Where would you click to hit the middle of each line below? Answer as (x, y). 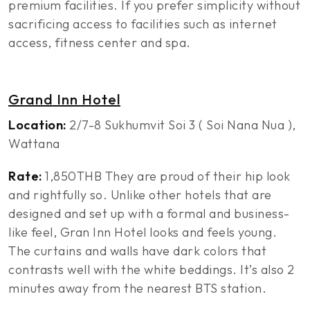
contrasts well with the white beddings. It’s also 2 (152, 270)
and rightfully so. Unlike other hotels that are (140, 195)
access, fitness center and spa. (100, 43)
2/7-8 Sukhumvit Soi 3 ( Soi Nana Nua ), (181, 125)
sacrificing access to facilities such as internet (143, 24)
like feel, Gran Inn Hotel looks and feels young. (143, 232)
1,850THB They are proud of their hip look (166, 176)
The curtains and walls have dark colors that (137, 251)
